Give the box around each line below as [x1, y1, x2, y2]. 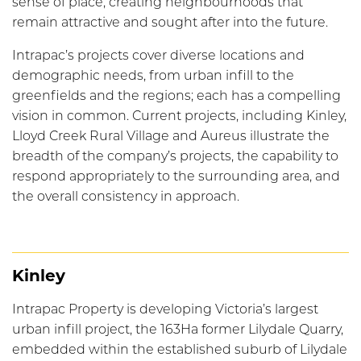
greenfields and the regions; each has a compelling [12, 88, 341, 104]
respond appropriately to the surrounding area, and [12, 168, 340, 185]
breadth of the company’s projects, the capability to [12, 148, 338, 164]
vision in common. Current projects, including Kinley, [12, 108, 346, 124]
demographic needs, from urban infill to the [12, 68, 294, 84]
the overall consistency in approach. [12, 189, 239, 205]
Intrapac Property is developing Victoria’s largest [12, 301, 318, 317]
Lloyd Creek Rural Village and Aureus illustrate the [12, 128, 330, 144]
